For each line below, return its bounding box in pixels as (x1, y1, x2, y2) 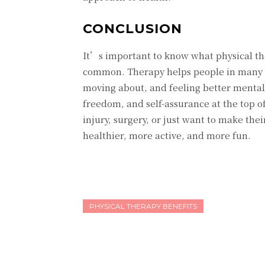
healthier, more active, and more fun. (83, 129, 251, 141)
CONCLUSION (83, 21, 182, 37)
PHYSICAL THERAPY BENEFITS (89, 202, 197, 211)
